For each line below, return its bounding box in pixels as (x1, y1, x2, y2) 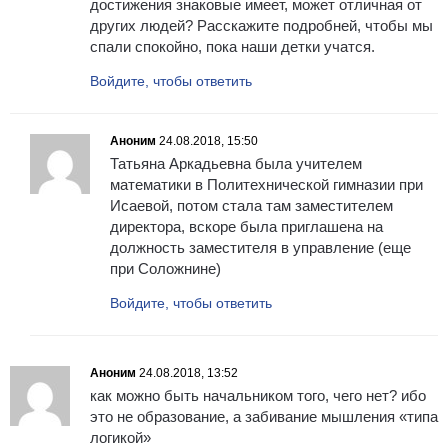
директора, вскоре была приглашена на (110, 218, 383, 236)
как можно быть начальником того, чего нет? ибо (90, 387, 426, 405)
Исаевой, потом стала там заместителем (110, 197, 393, 215)
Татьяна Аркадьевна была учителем (110, 155, 362, 173)
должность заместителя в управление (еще (110, 239, 411, 257)
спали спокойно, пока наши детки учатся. (90, 38, 375, 56)
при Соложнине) (110, 260, 221, 278)
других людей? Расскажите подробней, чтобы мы (90, 17, 433, 35)
